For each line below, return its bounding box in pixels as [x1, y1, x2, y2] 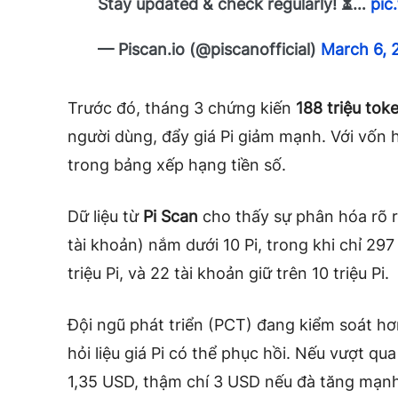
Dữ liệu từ [68, 206, 143, 226]
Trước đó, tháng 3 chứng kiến [68, 98, 296, 117]
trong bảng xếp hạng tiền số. [68, 155, 286, 174]
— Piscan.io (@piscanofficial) [98, 39, 322, 59]
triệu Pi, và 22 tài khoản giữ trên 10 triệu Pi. [68, 263, 389, 283]
